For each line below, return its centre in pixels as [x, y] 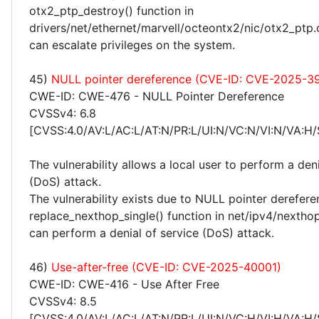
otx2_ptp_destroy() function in [111, 11]
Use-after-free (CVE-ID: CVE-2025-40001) [166, 267]
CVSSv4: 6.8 [63, 113]
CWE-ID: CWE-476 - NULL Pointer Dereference [157, 96]
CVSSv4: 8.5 [63, 301]
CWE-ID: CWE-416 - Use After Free [124, 284]
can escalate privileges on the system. [132, 45]
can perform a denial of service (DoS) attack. [152, 233]
